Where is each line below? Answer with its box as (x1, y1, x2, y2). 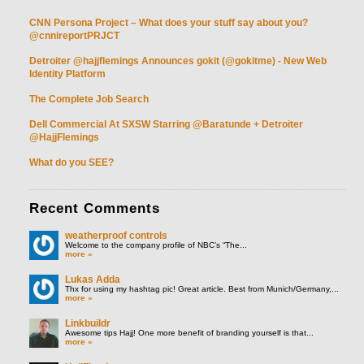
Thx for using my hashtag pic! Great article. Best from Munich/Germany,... (65, 284, 339, 293)
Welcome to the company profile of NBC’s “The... (65, 240, 247, 249)
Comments (84, 199, 160, 216)
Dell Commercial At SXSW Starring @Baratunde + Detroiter (29, 119, 303, 129)
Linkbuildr (65, 318, 110, 328)
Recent (29, 199, 84, 216)
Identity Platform (29, 68, 106, 79)
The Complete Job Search (29, 93, 149, 104)
